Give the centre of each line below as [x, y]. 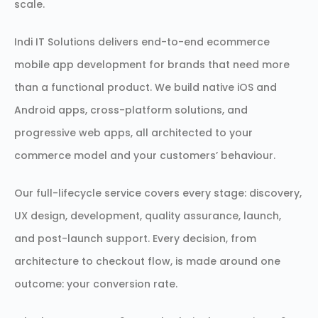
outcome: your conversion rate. [96, 284]
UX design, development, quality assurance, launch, [148, 216]
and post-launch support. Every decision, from [135, 238]
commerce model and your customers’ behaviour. [145, 155]
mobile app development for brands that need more [152, 65]
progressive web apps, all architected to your [133, 133]
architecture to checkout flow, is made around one [147, 261]
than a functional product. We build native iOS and [146, 87]
